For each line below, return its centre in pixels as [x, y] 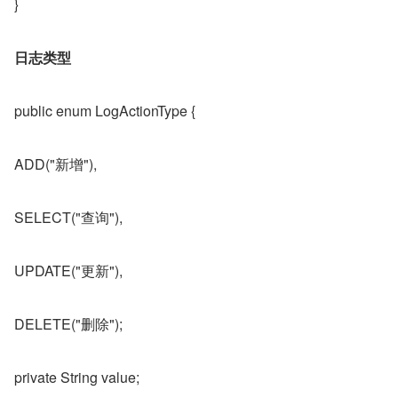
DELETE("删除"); [68, 324]
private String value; [77, 378]
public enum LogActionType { [105, 111]
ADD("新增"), [56, 164]
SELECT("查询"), [68, 218]
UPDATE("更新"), [68, 271]
